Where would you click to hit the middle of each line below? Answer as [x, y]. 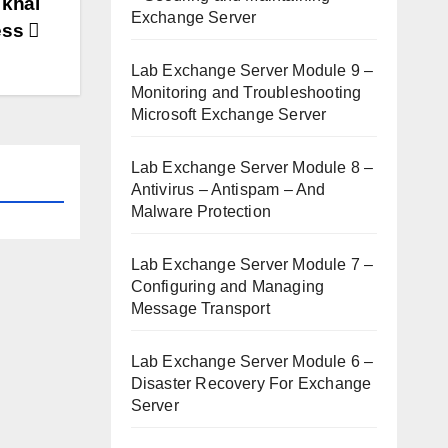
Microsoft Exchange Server [228, 114]
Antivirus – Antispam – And [228, 189]
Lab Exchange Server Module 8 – [252, 167]
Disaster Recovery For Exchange [251, 383]
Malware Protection [201, 211]
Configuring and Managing [227, 286]
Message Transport [200, 308]
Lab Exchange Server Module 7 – [252, 264]
